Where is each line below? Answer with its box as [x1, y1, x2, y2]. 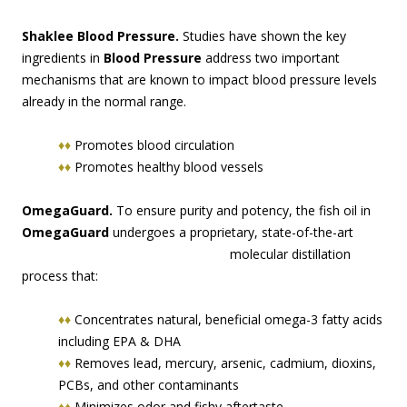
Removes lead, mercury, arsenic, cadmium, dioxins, [74, 354, 376, 372]
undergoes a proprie [109, 223, 232, 242]
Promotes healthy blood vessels [74, 158, 263, 176]
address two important [202, 49, 340, 67]
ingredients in [22, 49, 104, 67]
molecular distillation [230, 245, 351, 263]
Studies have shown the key [179, 27, 346, 45]
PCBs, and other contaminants [58, 376, 239, 394]
